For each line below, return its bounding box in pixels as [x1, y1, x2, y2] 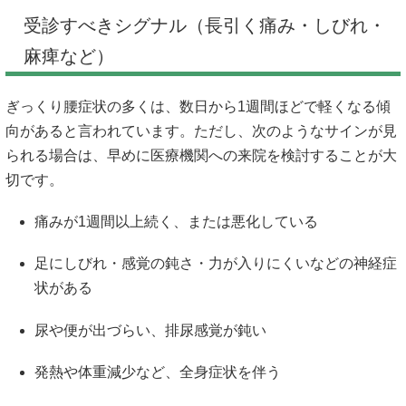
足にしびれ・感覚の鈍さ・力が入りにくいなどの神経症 [34, 256, 397, 272]
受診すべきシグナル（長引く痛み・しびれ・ [24, 15, 386, 35]
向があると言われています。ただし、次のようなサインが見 [5, 123, 397, 139]
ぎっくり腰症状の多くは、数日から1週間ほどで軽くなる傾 [5, 99, 391, 114]
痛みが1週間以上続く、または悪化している [34, 214, 318, 230]
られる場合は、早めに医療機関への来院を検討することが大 [5, 148, 397, 163]
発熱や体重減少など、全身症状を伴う [34, 363, 281, 380]
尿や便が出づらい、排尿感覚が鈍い [34, 322, 266, 338]
